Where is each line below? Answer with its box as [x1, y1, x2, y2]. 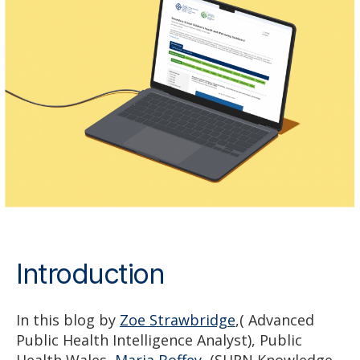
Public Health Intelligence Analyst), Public [16, 330, 302, 350]
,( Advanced [235, 310, 314, 330]
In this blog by [16, 310, 120, 330]
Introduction [16, 256, 165, 291]
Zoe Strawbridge [120, 310, 235, 330]
